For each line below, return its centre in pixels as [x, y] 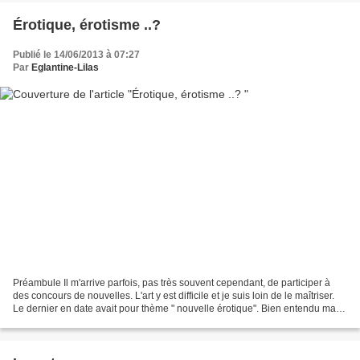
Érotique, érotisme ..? [87, 25]
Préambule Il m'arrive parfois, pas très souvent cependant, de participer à [172, 282]
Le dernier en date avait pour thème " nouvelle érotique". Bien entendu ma [174, 308]
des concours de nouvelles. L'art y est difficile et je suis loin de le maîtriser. [174, 295]
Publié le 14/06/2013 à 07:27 [76, 55]
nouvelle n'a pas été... [60, 321]
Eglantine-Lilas [65, 68]
